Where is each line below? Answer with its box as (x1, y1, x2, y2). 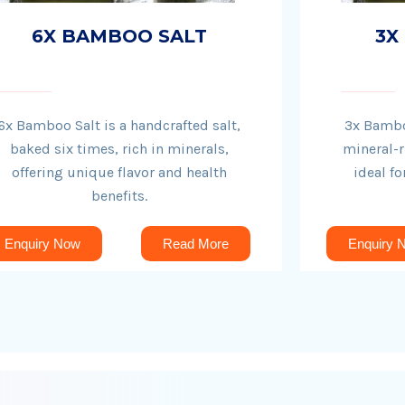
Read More (163, 236, 230, 251)
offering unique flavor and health (11, 164, 227, 181)
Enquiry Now (4, 236, 80, 251)
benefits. (90, 187, 147, 204)
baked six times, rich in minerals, (9, 140, 229, 157)
